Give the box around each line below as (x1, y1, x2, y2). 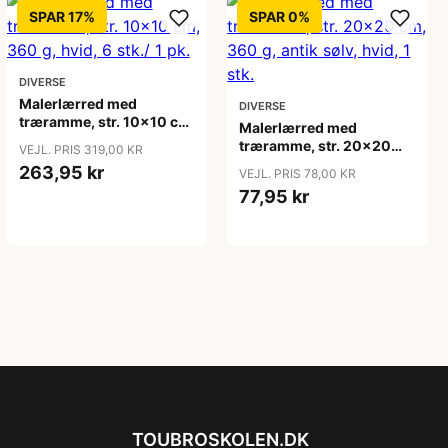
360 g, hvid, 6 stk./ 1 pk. (18, 131, 179, 148)
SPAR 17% (28, 8, 95, 25)
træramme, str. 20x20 (239, 137, 392, 154)
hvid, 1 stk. (239, 173, 312, 190)
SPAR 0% (249, 8, 311, 25)
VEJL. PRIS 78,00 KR (239, 166, 357, 181)
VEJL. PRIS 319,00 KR (18, 142, 143, 157)
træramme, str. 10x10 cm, (18, 113, 195, 130)
